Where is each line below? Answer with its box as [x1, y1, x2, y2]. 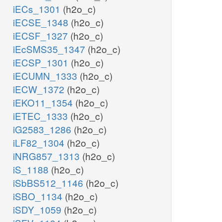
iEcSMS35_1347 [13, 42, 88, 56]
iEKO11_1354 [13, 96, 75, 110]
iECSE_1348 [13, 15, 71, 29]
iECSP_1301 [13, 55, 71, 69]
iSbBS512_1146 [13, 176, 86, 190]
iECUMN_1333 [13, 69, 80, 83]
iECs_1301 [13, 2, 63, 16]
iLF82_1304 [13, 136, 67, 150]
